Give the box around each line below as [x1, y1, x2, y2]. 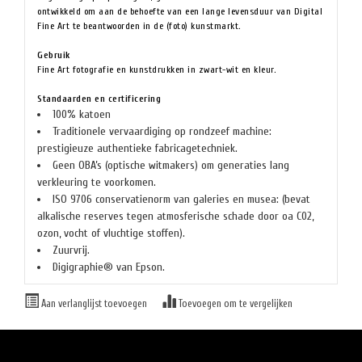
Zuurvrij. [53, 243, 90, 257]
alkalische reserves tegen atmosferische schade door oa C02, [37, 209, 314, 223]
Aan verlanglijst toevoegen [39, 298, 149, 309]
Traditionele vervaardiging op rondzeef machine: [53, 124, 271, 138]
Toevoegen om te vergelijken [176, 298, 293, 309]
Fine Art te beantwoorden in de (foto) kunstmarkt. [37, 20, 241, 32]
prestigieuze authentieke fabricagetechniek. [37, 141, 238, 155]
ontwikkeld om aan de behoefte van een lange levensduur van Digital [37, 6, 322, 17]
